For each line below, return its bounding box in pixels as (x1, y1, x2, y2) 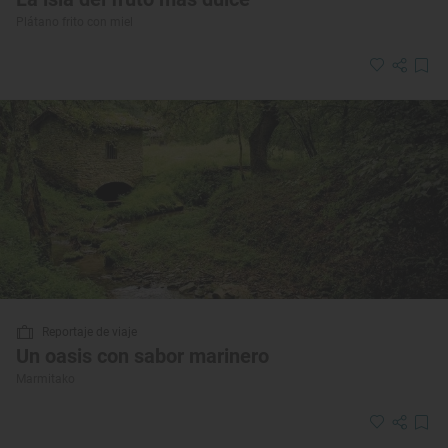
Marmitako (16, 372, 75, 387)
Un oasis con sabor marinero (16, 344, 269, 369)
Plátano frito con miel (16, 15, 133, 30)
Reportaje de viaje (42, 325, 137, 340)
